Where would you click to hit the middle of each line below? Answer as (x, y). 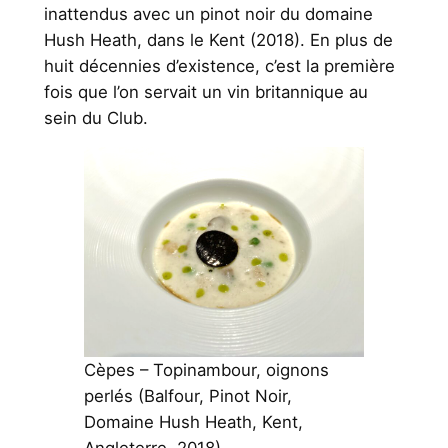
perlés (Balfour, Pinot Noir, (187, 396)
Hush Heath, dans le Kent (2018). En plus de (218, 39)
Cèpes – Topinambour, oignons (206, 370)
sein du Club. (95, 117)
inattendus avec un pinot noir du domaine (208, 13)
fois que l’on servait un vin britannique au (205, 91)
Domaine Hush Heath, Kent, (193, 422)
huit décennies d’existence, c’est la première (219, 65)
